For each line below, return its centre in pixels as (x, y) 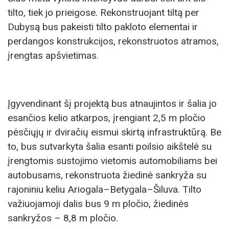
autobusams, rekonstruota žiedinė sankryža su (107, 175)
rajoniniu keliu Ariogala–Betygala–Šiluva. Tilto (105, 189)
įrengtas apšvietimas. (53, 55)
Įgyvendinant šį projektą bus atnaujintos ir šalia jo (112, 103)
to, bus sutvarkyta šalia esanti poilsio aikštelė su (110, 146)
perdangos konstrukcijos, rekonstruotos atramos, (113, 41)
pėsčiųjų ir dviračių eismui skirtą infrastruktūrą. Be (114, 132)
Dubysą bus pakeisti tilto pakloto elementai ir (103, 27)
